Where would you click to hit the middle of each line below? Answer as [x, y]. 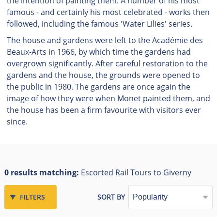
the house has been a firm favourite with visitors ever [104, 110]
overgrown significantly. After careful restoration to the [107, 63]
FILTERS [32, 197]
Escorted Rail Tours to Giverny [136, 172]
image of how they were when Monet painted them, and [108, 98]
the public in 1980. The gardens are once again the [98, 87]
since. [17, 122]
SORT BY [111, 197]
